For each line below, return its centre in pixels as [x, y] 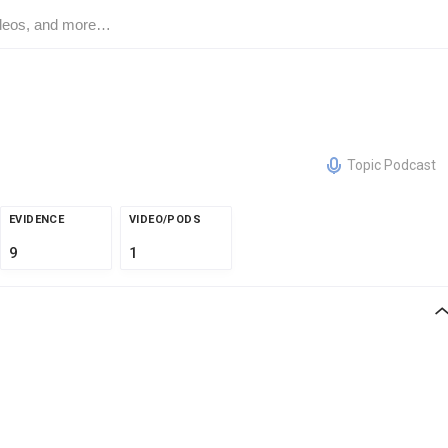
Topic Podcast [391, 165]
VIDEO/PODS [165, 219]
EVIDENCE [37, 219]
